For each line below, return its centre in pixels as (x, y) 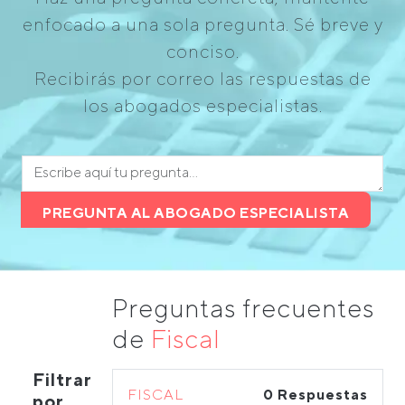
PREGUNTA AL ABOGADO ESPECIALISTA (196, 213)
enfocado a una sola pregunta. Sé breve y (202, 24)
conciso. (202, 51)
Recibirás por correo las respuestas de (202, 78)
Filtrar (62, 379)
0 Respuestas (316, 395)
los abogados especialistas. (202, 105)
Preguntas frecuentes (243, 308)
